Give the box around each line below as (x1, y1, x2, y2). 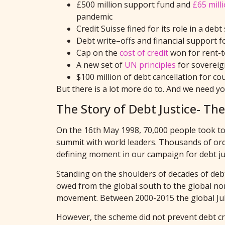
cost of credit (120, 47, 168, 58)
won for (168, 47, 202, 58)
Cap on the (76, 47, 120, 58)
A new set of (76, 59, 125, 70)
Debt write (76, 35, 116, 46)
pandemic (76, 11, 113, 22)
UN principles (125, 59, 176, 70)
